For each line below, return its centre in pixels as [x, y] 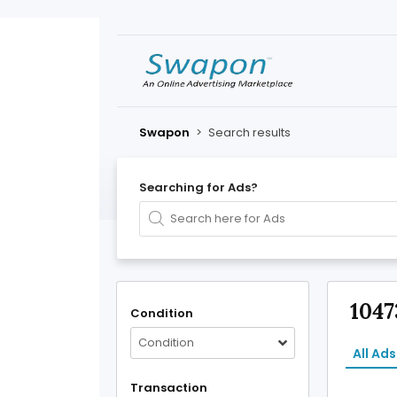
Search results [249, 132]
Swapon [164, 132]
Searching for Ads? [198, 187]
